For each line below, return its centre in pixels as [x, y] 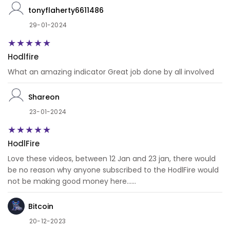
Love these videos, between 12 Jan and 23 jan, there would [112, 159]
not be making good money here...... [72, 181]
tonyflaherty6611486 [66, 10]
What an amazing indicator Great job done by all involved [111, 72]
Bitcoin [41, 206]
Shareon [44, 97]
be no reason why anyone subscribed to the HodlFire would [113, 170]
